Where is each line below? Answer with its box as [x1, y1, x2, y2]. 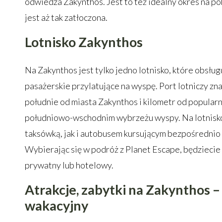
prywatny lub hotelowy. [25, 160, 113, 170]
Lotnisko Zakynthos [25, 34, 143, 50]
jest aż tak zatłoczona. [25, 12, 108, 23]
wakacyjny [25, 197, 88, 214]
